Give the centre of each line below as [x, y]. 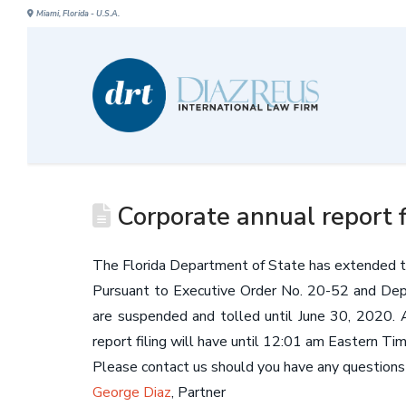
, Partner [198, 392]
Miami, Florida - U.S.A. [78, 14]
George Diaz [132, 392]
